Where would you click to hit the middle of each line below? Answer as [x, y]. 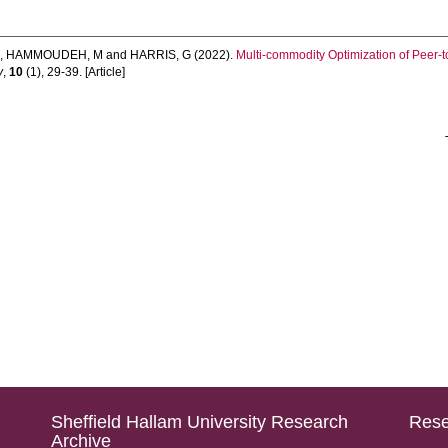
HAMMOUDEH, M [55, 55]
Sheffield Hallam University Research [199, 422]
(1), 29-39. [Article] [74, 72]
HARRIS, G [161, 55]
